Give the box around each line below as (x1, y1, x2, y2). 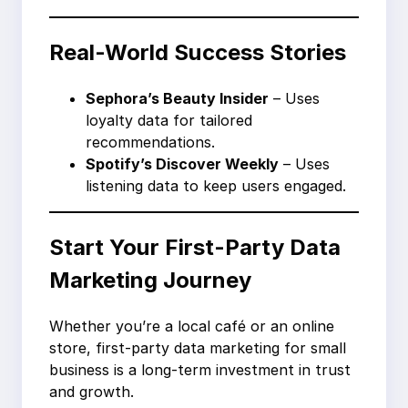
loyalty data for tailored (86, 110, 252, 129)
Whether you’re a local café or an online (49, 316, 334, 335)
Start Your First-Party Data (49, 233, 341, 260)
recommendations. (86, 132, 215, 151)
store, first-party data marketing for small (49, 338, 346, 357)
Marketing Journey (49, 266, 251, 293)
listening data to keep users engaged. (86, 176, 346, 195)
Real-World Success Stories (49, 38, 346, 66)
